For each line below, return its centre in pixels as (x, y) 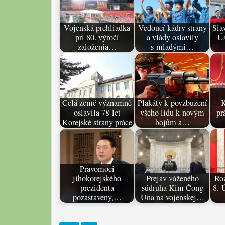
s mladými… (172, 46)
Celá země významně (97, 103)
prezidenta (97, 188)
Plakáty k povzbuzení (172, 103)
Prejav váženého (172, 178)
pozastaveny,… (97, 197)
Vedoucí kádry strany (172, 27)
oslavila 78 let (97, 112)
